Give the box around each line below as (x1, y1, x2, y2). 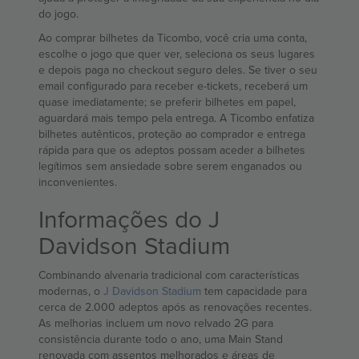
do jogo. (38, 6, 79, 22)
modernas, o (38, 283, 103, 300)
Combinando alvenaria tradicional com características (38, 267, 300, 284)
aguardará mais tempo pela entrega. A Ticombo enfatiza (38, 110, 314, 127)
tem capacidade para (201, 283, 307, 300)
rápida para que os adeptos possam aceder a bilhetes (38, 142, 305, 159)
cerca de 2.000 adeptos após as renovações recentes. (38, 299, 312, 316)
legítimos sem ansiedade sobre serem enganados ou (38, 158, 302, 175)
